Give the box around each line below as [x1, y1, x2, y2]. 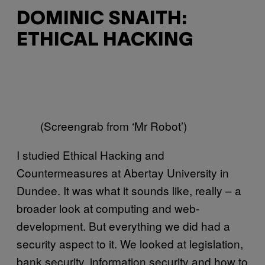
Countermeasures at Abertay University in [17, 164, 229, 181]
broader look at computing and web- [17, 200, 199, 216]
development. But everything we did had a [17, 218, 230, 234]
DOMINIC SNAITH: [17, 10, 188, 28]
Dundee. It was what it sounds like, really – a [17, 182, 241, 199]
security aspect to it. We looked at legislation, [17, 235, 243, 252]
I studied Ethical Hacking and [17, 147, 164, 163]
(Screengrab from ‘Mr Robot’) [40, 118, 187, 134]
